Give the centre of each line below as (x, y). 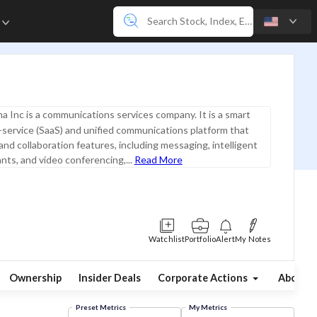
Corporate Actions (203, 277)
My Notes (253, 239)
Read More (158, 159)
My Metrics (208, 307)
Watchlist (167, 239)
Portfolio (200, 239)
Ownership (35, 277)
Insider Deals (109, 277)
